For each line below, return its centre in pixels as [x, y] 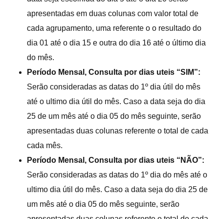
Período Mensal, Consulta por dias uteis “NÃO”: [116, 160]
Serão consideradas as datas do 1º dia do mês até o [117, 175]
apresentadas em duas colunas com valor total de [113, 13]
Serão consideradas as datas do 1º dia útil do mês [114, 87]
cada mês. [45, 145]
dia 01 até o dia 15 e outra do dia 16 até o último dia [116, 43]
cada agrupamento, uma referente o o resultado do [114, 28]
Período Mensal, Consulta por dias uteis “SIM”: [114, 72]
